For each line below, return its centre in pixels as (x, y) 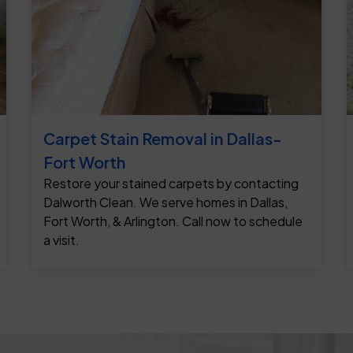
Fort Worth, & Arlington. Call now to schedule (173, 221)
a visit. (61, 240)
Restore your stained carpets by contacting (171, 184)
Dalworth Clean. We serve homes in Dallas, (165, 203)
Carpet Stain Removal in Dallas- (163, 139)
